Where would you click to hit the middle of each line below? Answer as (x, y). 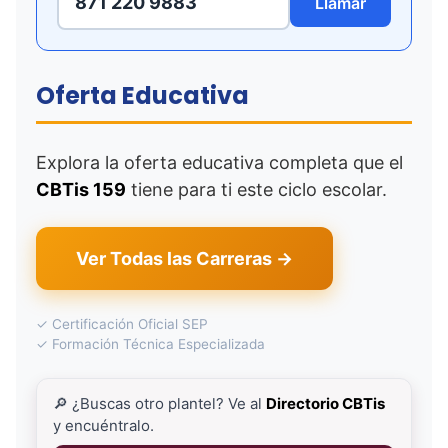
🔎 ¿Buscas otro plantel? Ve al (159, 403)
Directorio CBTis (325, 403)
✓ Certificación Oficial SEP (122, 324)
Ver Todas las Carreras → (184, 258)
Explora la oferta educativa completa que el (219, 162)
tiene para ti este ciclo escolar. (256, 189)
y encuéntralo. (103, 425)
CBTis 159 (81, 189)
